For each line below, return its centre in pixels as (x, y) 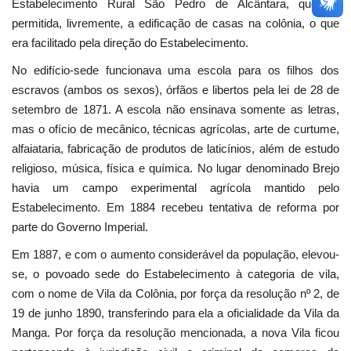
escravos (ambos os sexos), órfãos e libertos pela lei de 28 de (175, 90)
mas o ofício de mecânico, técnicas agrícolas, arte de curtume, (175, 129)
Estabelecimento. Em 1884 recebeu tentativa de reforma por (175, 208)
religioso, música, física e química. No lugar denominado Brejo (175, 168)
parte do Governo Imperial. (80, 227)
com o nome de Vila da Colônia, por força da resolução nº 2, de (175, 294)
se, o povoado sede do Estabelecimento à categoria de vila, (175, 274)
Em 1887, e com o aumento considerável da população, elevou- (175, 255)
